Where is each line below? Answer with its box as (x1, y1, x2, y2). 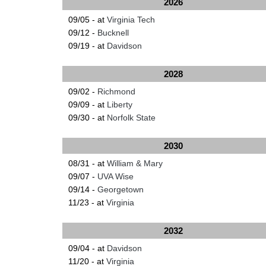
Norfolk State (106, 112, 156, 122)
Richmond (97, 86, 135, 96)
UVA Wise (97, 171, 134, 181)
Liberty (106, 99, 132, 109)
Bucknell (97, 27, 129, 37)
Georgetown (97, 184, 144, 194)
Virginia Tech (106, 14, 155, 24)
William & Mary (106, 158, 163, 168)
